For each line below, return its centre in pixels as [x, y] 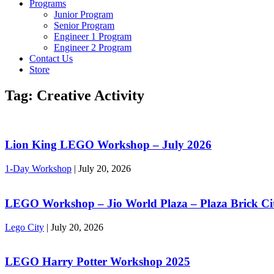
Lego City [24, 227]
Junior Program [83, 14]
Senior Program [84, 25]
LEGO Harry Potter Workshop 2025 [98, 262]
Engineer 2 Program [93, 47]
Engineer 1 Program [93, 36]
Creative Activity [91, 95]
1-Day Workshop [38, 169]
